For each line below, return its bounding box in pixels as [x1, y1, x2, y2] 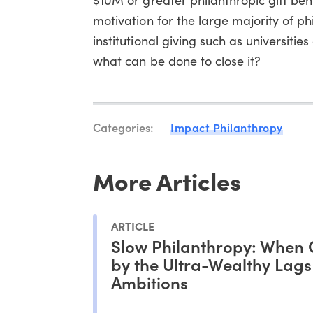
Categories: [93, 118, 154, 135]
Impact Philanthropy [170, 119, 283, 135]
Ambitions [111, 270, 189, 294]
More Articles [93, 163, 242, 197]
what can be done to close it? [93, 52, 261, 69]
